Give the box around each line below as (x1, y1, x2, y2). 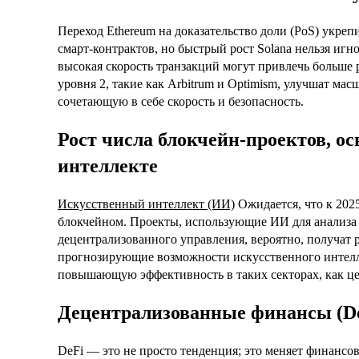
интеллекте (58, 155, 158, 176)
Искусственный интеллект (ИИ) (58, 196, 235, 211)
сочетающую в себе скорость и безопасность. (58, 95, 304, 109)
